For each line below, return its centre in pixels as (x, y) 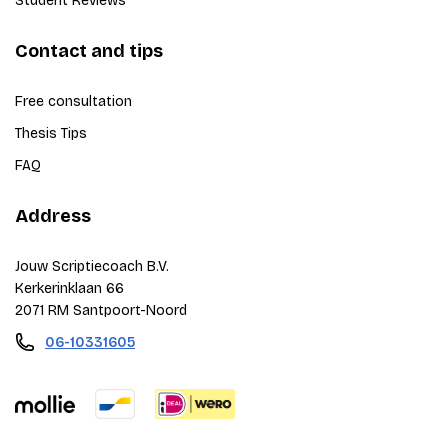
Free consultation (73, 101)
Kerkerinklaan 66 (69, 288)
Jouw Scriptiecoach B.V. (92, 266)
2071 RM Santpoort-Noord (101, 310)
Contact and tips (89, 51)
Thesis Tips (51, 133)
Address (53, 216)
